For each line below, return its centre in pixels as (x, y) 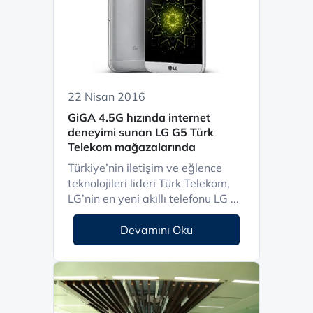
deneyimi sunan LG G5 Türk (141, 132)
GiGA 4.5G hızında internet (139, 117)
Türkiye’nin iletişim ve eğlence (145, 168)
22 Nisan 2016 (107, 96)
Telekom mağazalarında (132, 147)
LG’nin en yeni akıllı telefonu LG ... (153, 198)
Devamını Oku (156, 230)
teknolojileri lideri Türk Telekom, (149, 183)
